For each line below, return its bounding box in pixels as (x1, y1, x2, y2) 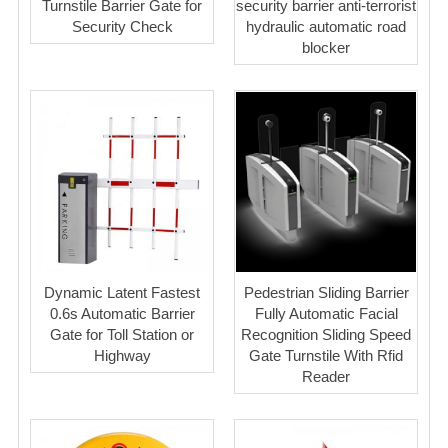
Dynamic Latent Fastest (44, 283, 200, 301)
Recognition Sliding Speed (241, 325, 411, 343)
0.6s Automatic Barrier (49, 304, 195, 322)
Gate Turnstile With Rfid (249, 346, 403, 364)
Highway (93, 346, 151, 364)
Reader (302, 367, 350, 385)
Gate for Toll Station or (50, 325, 194, 343)
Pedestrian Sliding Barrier (243, 283, 409, 301)
